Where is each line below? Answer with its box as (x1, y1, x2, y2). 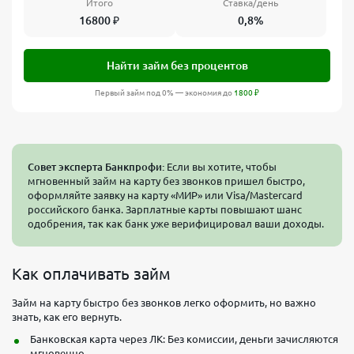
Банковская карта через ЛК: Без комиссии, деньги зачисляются (30, 333, 338, 345)
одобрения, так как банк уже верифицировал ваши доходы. (28, 217, 324, 229)
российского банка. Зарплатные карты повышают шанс (28, 203, 302, 215)
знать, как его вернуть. (12, 311, 122, 322)
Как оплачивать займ (12, 264, 171, 283)
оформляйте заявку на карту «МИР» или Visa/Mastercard (28, 189, 303, 201)
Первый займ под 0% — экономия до (95, 88, 234, 97)
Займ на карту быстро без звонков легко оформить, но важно (12, 296, 316, 308)
